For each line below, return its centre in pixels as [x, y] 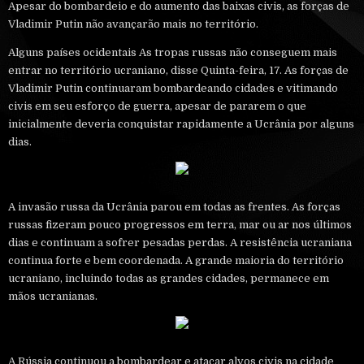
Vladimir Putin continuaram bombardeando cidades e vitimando [173, 88]
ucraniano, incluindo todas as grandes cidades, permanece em [169, 278]
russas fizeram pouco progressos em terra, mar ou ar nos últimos [180, 224]
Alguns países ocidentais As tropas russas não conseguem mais [173, 52]
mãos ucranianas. [53, 296]
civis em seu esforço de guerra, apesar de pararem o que [157, 106]
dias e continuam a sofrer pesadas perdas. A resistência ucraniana [180, 242]
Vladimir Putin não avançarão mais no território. [134, 24]
